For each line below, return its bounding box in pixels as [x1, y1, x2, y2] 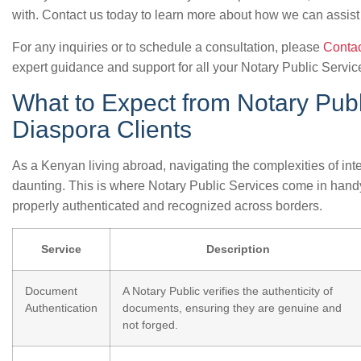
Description [205, 243, 270, 255]
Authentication [25, 301, 98, 314]
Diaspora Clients [12, 116, 192, 143]
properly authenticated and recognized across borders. [12, 199, 322, 213]
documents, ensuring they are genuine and [122, 301, 342, 314]
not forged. [122, 318, 178, 331]
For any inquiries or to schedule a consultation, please [12, 40, 323, 54]
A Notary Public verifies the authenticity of [122, 284, 333, 297]
